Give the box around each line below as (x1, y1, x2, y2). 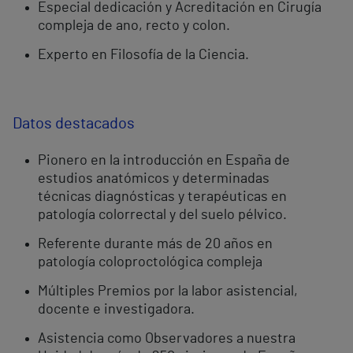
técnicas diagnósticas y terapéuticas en (38, 190, 287, 205)
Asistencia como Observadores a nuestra (38, 332, 295, 347)
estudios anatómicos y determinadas (38, 172, 269, 187)
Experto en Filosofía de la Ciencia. (38, 48, 249, 63)
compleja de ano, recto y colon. (38, 19, 230, 34)
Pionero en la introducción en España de (38, 154, 290, 169)
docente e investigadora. (38, 303, 195, 318)
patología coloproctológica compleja (38, 255, 262, 270)
